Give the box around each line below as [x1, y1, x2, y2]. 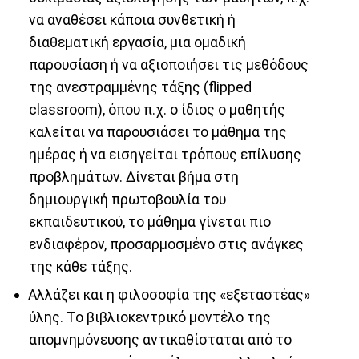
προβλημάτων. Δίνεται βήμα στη [28, 169, 239, 186]
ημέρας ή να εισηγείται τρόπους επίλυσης [28, 147, 301, 163]
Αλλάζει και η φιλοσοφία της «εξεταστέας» [27, 286, 310, 303]
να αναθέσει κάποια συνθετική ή [28, 12, 236, 29]
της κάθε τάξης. [28, 259, 132, 276]
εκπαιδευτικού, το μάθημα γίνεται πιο [28, 214, 271, 231]
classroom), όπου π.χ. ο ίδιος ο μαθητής [28, 102, 285, 119]
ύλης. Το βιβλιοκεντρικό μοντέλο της [28, 309, 271, 325]
